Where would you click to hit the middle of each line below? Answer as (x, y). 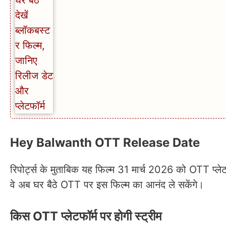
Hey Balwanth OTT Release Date (105, 142)
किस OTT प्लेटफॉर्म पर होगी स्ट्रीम (86, 216)
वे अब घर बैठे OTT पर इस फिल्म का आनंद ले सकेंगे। (107, 184)
